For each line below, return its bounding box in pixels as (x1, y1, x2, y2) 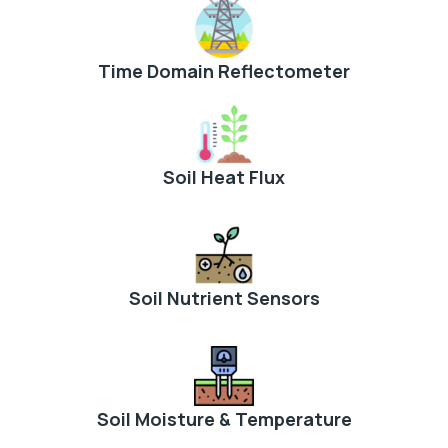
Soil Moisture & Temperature (96, 406, 352, 431)
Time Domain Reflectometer (98, 58, 350, 83)
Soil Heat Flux (163, 164, 285, 189)
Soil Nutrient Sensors (128, 285, 320, 310)
